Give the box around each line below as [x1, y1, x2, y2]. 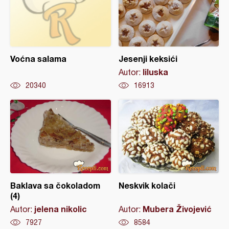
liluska [142, 67, 168, 77]
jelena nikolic [34, 204, 87, 214]
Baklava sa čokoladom [10, 180, 100, 191]
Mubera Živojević [142, 204, 212, 214]
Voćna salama [10, 54, 66, 64]
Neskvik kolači [118, 180, 175, 191]
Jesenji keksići [118, 54, 177, 64]
